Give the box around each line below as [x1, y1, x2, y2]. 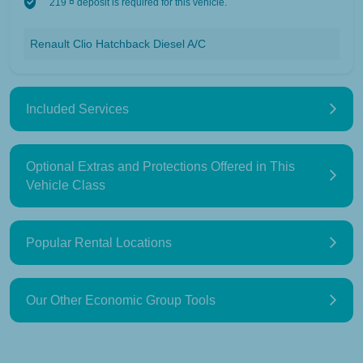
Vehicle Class [26, 177, 105, 192]
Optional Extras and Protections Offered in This [26, 159, 295, 173]
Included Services [26, 101, 129, 116]
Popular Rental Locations [26, 235, 172, 250]
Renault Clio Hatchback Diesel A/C [30, 36, 206, 50]
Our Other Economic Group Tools [26, 293, 216, 307]
